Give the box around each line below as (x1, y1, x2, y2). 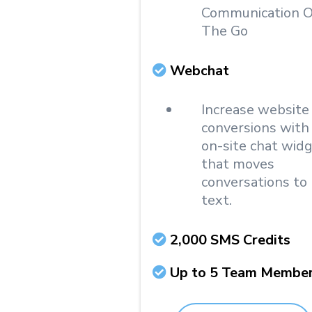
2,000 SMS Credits (170, 231, 290, 249)
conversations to (201, 173, 307, 192)
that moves (201, 155, 274, 173)
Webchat (170, 61, 229, 80)
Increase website (201, 100, 309, 119)
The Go (201, 22, 248, 40)
